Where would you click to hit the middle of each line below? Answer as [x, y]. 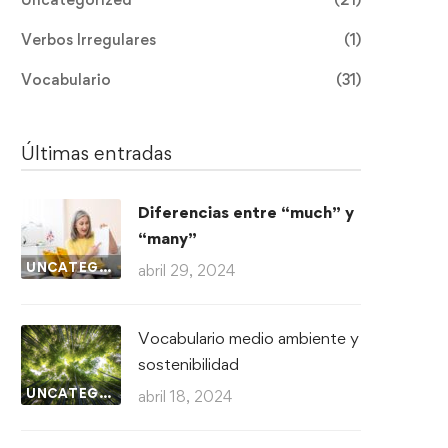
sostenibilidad [188, 364]
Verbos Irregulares [88, 39]
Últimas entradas [96, 153]
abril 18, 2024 [185, 396]
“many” [167, 238]
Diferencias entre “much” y [246, 212]
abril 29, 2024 [186, 270]
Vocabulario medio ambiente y [248, 338]
